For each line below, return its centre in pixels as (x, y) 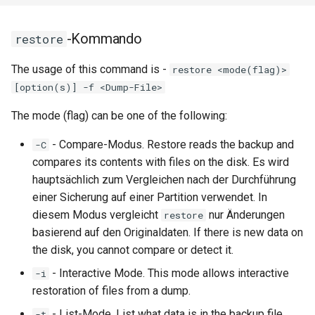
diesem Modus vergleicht (97, 215)
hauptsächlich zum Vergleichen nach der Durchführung (164, 180)
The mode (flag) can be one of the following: (119, 116)
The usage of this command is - (90, 69)
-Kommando (104, 39)
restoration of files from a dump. (111, 291)
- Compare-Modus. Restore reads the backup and (172, 144)
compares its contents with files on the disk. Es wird (161, 162)
